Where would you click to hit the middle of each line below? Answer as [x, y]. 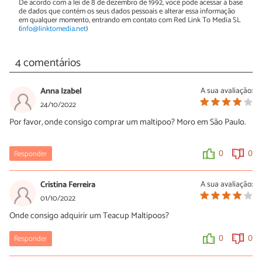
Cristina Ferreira [68, 185]
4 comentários [48, 63]
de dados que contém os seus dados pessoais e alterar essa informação [127, 12]
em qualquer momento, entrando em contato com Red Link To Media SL [130, 20]
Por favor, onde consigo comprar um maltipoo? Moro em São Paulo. [127, 123]
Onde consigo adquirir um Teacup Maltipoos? [89, 216]
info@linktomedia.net [53, 29]
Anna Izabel [61, 92]
